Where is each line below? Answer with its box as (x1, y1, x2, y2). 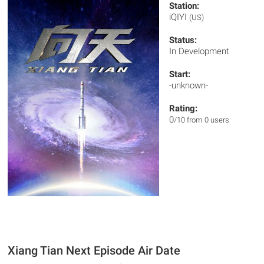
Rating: (169, 103, 198, 114)
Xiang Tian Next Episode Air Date (8, 243, 181, 258)
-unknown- (169, 80, 209, 91)
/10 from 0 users (174, 115, 230, 124)
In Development (169, 46, 230, 57)
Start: (169, 69, 191, 80)
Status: (169, 35, 197, 45)
